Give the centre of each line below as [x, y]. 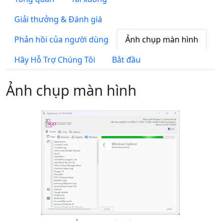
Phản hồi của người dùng [61, 39]
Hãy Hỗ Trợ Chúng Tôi [55, 60]
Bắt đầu [126, 60]
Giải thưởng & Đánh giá [58, 19]
